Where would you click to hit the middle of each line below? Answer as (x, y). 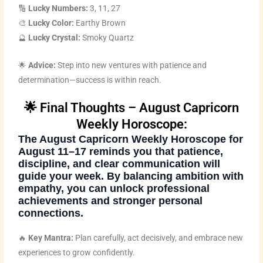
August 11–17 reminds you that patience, (121, 151)
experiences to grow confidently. (77, 253)
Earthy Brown (100, 23)
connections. (51, 213)
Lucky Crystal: (55, 37)
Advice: (42, 65)
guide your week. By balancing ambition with (131, 176)
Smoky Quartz (107, 37)
